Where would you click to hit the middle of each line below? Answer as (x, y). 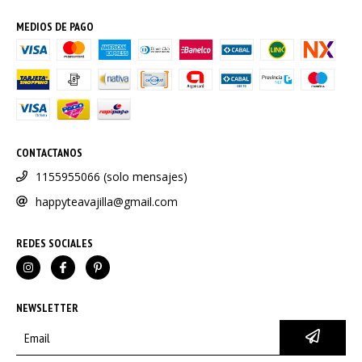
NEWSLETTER (47, 308)
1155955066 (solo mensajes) (112, 177)
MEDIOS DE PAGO (55, 27)
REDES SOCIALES (55, 244)
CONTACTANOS (49, 153)
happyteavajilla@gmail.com (107, 202)
